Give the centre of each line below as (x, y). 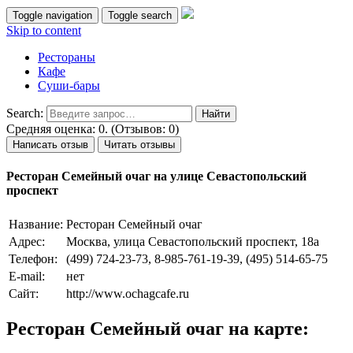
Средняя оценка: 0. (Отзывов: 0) (93, 129)
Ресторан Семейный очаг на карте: (158, 329)
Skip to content (44, 30)
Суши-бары (69, 85)
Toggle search (140, 15)
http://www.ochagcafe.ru (128, 293)
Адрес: (27, 241)
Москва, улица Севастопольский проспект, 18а (193, 241)
